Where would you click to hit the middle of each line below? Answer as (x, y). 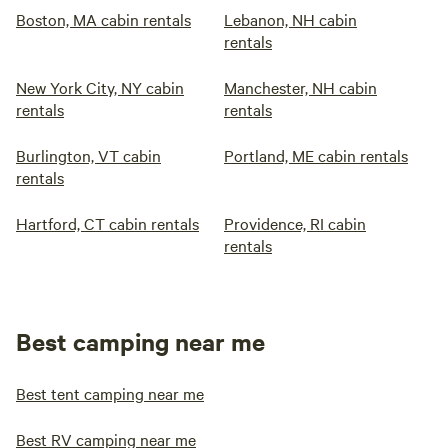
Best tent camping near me (110, 393)
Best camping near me (140, 341)
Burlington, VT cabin (88, 155)
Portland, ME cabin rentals (316, 155)
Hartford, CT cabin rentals (107, 223)
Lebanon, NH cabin (290, 19)
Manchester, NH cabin (300, 87)
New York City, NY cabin (100, 87)
